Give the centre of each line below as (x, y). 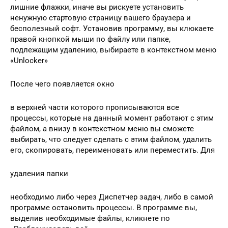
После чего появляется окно (62, 84)
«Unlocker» (29, 60)
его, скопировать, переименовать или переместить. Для (112, 150)
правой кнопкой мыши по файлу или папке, (90, 39)
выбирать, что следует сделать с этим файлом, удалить (111, 139)
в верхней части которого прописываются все (95, 107)
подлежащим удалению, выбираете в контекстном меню (113, 50)
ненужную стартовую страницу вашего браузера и (101, 18)
